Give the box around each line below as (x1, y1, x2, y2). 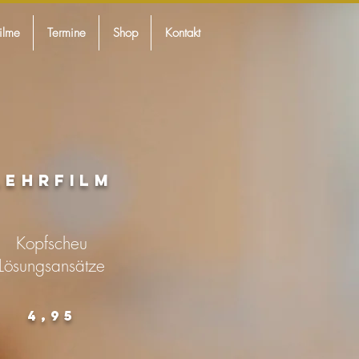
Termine (46, 25, 86, 41)
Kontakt (164, 25, 200, 41)
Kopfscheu (16, 232, 87, 254)
